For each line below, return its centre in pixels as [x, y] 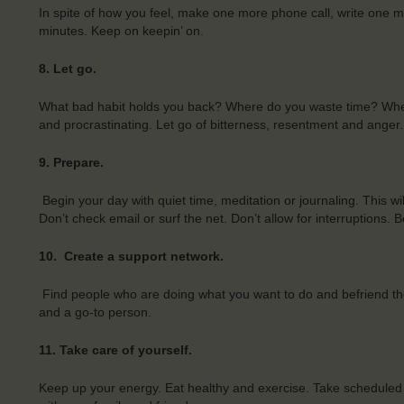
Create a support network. [143, 256]
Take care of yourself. [125, 349]
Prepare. [78, 162]
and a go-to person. [95, 312]
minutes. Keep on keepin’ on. [121, 30]
